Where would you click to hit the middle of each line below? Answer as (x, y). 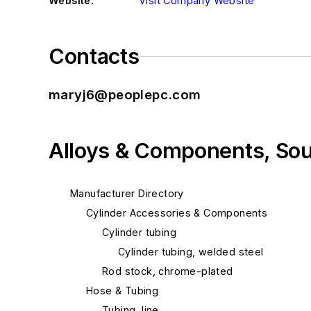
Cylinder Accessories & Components (177, 213)
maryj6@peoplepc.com (125, 95)
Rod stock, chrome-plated (168, 271)
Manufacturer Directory (127, 193)
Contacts (94, 56)
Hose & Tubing (123, 291)
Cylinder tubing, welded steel (191, 252)
